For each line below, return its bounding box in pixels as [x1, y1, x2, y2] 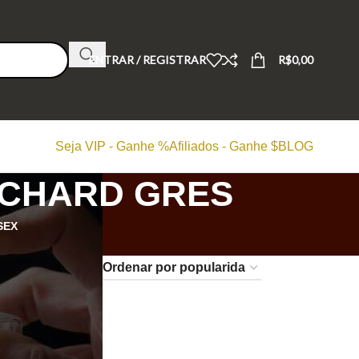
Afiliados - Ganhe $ [168, 139, 278, 153]
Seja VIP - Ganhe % [54, 139, 169, 153]
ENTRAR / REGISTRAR [88, 53, 206, 67]
